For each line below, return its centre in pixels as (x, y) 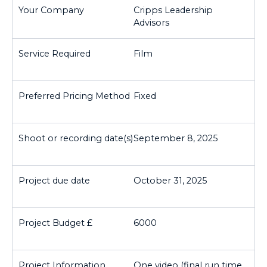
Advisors (151, 23)
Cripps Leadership (173, 10)
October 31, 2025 (170, 181)
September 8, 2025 (176, 139)
